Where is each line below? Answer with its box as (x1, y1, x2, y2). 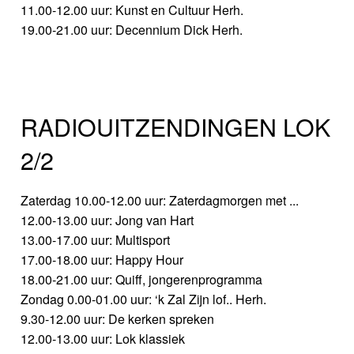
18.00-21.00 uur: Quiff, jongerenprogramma (21, 269, 263, 288)
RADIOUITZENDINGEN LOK (21, 108, 331, 144)
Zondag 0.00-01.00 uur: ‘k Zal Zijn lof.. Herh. (21, 289, 267, 308)
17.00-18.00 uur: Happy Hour (21, 250, 184, 269)
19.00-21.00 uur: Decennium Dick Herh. (21, 21, 243, 40)
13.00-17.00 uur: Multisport (21, 230, 171, 249)
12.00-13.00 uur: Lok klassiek (21, 329, 186, 348)
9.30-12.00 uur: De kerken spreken (21, 309, 215, 328)
